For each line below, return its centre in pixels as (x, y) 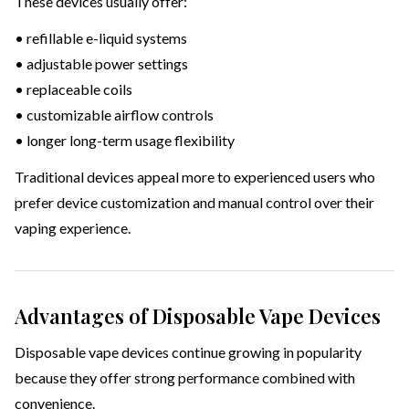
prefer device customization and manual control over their (194, 203)
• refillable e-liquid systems (101, 38)
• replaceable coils (73, 89)
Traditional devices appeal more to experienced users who (195, 177)
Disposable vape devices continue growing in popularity (188, 352)
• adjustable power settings (101, 64)
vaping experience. (73, 228)
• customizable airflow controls (114, 115)
